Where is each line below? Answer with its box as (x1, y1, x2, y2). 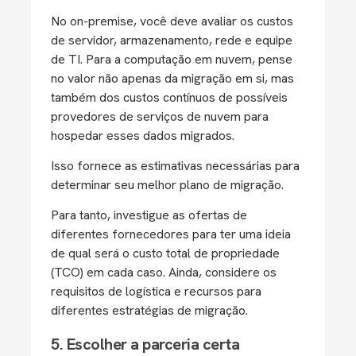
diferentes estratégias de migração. (51, 302, 248, 319)
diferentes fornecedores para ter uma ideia (51, 226, 291, 242)
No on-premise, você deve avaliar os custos (51, 13, 293, 29)
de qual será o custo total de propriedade (51, 245, 280, 261)
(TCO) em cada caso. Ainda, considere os (51, 264, 277, 281)
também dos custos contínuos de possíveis (51, 89, 288, 106)
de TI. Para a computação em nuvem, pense (51, 51, 292, 68)
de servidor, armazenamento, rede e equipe (51, 32, 292, 48)
